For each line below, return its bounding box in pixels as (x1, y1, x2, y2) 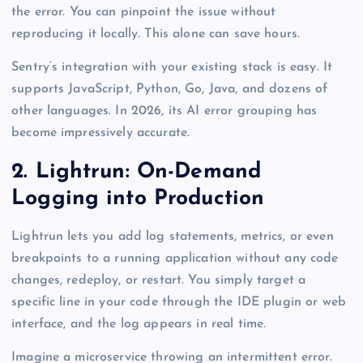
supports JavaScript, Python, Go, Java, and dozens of (11, 83, 328, 96)
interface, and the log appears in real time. (11, 318, 267, 331)
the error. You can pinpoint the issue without (11, 6, 276, 19)
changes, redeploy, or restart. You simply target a (11, 274, 306, 288)
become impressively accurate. (11, 126, 190, 140)
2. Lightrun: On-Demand (11, 160, 262, 183)
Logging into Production (11, 187, 265, 210)
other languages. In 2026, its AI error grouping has (11, 105, 318, 118)
